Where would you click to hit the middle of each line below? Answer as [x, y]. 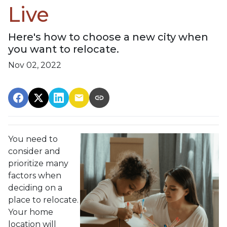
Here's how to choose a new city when [108, 37]
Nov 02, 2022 [35, 65]
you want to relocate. [64, 49]
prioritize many [38, 163]
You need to [33, 139]
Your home [31, 212]
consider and [34, 151]
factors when [35, 175]
